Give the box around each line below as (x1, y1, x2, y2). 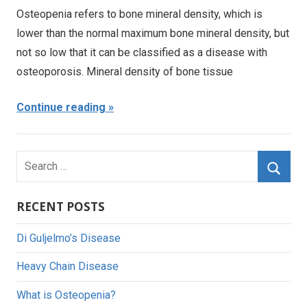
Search (16, 153, 49, 167)
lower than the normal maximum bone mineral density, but (16, 27, 289, 40)
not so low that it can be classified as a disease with (16, 46, 267, 60)
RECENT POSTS (16, 199, 105, 215)
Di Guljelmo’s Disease (16, 231, 121, 245)
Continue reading (16, 101, 106, 114)
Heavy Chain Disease (16, 260, 119, 273)
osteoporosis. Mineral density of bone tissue (16, 65, 233, 79)
